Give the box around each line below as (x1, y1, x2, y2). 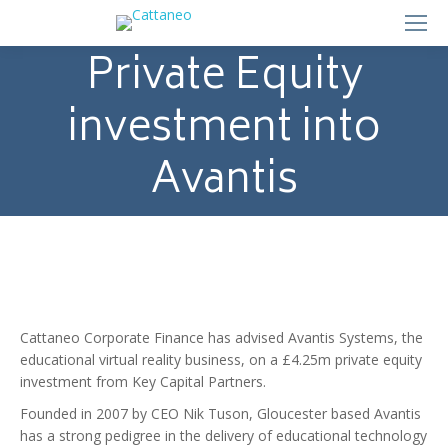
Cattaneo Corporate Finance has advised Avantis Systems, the (20, 328, 423, 347)
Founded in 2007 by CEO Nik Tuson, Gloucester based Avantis (20, 404, 421, 423)
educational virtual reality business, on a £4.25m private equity (20, 350, 422, 369)
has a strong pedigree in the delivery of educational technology (20, 426, 427, 445)
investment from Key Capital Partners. (20, 372, 266, 391)
